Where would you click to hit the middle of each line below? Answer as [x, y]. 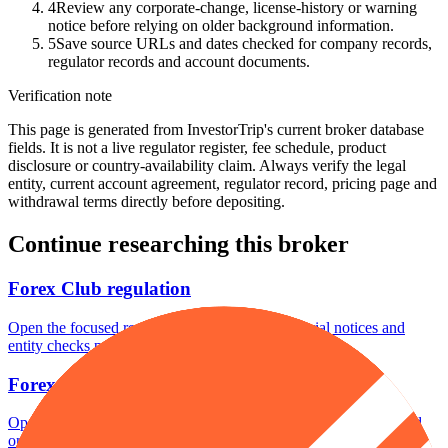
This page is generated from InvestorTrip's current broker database [216, 130]
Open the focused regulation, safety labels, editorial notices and [206, 327]
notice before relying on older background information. [221, 26]
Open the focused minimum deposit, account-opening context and [215, 423]
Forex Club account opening [125, 384]
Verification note [60, 96]
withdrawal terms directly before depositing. [146, 202]
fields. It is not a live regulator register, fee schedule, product [197, 148]
